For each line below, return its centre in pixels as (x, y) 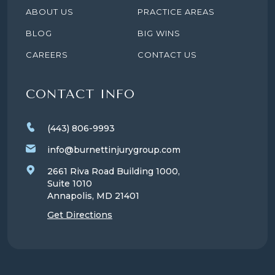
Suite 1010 (70, 183)
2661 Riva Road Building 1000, (114, 171)
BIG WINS (159, 33)
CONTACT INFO (80, 94)
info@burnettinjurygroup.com (114, 149)
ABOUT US (50, 11)
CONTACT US (167, 54)
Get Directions (80, 215)
